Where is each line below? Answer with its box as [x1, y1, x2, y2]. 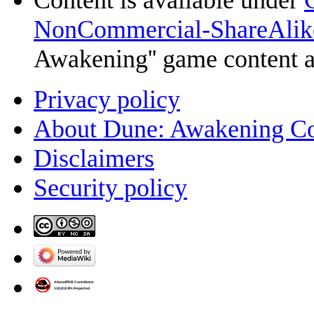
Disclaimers [34, 144, 154, 172]
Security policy [34, 173, 187, 202]
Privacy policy [34, 85, 180, 114]
